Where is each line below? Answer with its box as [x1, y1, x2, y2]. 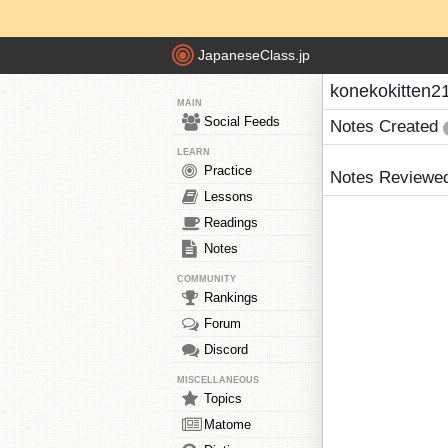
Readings [204, 215, 258, 230]
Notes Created [330, 117, 443, 136]
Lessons [204, 189, 253, 204]
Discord [204, 342, 248, 357]
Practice [204, 163, 252, 178]
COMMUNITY [177, 274, 236, 284]
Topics [204, 391, 242, 406]
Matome [204, 417, 251, 432]
